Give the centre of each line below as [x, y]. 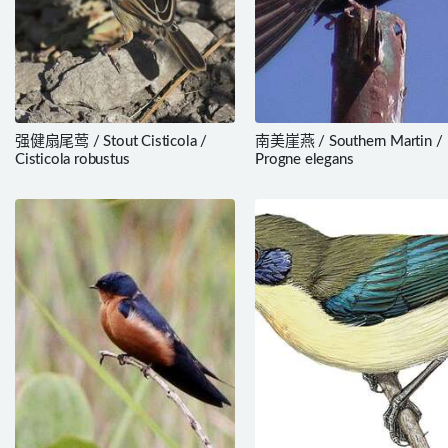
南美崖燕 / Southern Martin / [349, 141]
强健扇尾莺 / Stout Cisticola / [111, 141]
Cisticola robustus [72, 159]
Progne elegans [304, 159]
